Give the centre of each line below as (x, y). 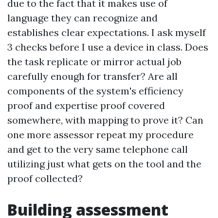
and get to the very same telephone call (98, 149)
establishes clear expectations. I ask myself (107, 32)
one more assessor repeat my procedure (100, 134)
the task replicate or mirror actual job (94, 61)
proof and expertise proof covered (86, 105)
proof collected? (45, 178)
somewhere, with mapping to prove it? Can (105, 120)
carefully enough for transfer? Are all (92, 76)
